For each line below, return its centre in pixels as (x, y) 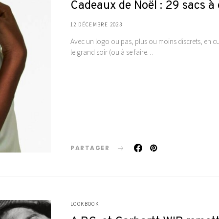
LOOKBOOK (85, 204)
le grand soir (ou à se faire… (112, 52)
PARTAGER (90, 148)
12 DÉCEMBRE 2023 (96, 24)
